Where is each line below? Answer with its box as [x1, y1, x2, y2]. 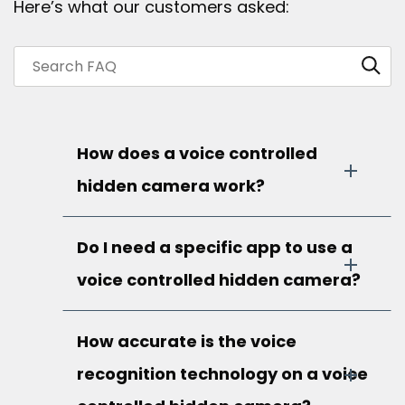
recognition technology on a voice [77, 363, 368, 386]
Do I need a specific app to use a [77, 236, 353, 259]
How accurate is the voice [77, 330, 297, 353]
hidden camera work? [77, 174, 265, 198]
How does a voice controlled [77, 142, 317, 165]
